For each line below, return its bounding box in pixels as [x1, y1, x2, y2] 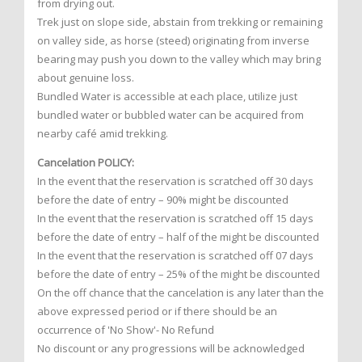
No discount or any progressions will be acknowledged [37, 341, 305, 356]
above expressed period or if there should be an [37, 304, 277, 319]
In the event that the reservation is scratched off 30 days [37, 174, 314, 189]
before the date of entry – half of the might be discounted [37, 229, 319, 245]
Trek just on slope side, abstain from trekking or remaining [37, 15, 322, 30]
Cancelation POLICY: [37, 155, 134, 170]
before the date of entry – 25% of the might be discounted [37, 267, 320, 282]
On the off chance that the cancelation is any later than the [37, 285, 324, 301]
